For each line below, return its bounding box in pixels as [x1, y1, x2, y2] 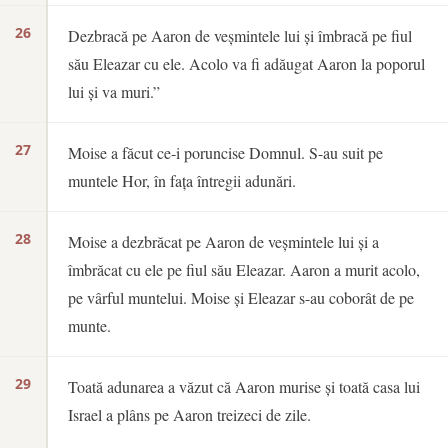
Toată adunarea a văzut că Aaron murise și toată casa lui [68, 376, 420, 397]
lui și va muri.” [68, 81, 160, 102]
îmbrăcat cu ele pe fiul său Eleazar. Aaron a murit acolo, [68, 259, 420, 280]
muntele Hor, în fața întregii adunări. [68, 170, 296, 191]
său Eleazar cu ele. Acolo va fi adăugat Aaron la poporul [68, 53, 425, 74]
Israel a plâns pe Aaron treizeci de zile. [68, 404, 311, 425]
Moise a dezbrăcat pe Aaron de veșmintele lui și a [68, 231, 379, 252]
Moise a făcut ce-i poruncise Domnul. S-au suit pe [68, 142, 383, 163]
